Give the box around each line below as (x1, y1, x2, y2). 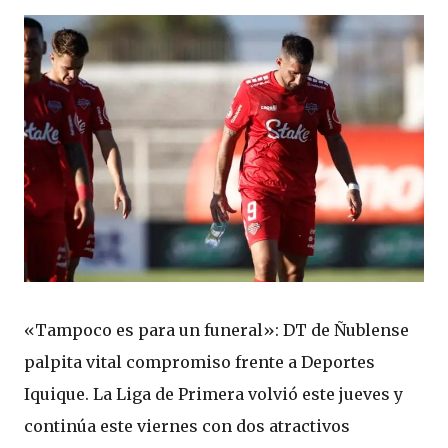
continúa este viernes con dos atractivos (24, 415, 350, 436)
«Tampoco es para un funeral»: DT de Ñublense (24, 319, 409, 340)
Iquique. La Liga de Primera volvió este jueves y (24, 383, 403, 404)
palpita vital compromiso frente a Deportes (24, 351, 375, 372)
